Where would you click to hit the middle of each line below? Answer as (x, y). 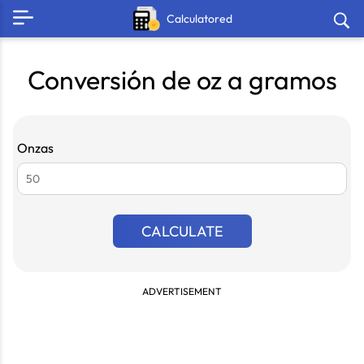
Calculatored (200, 18)
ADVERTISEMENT (182, 291)
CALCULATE (182, 231)
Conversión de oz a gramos (182, 80)
